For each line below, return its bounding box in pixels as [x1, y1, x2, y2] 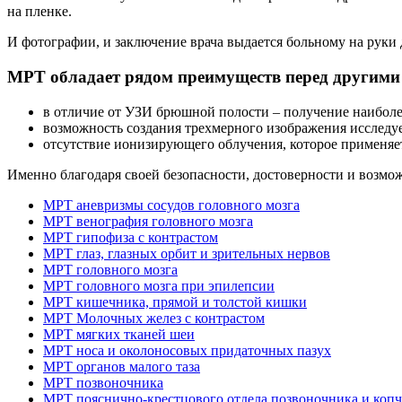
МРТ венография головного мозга [43, 213, 253, 229]
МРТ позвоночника [43, 374, 163, 390]
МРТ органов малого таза [43, 358, 200, 374]
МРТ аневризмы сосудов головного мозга [43, 197, 300, 213]
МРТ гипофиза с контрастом [43, 229, 218, 245]
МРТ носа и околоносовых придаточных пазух [43, 342, 331, 358]
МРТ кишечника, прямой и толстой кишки [43, 293, 307, 310]
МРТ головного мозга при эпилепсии [43, 277, 275, 293]
